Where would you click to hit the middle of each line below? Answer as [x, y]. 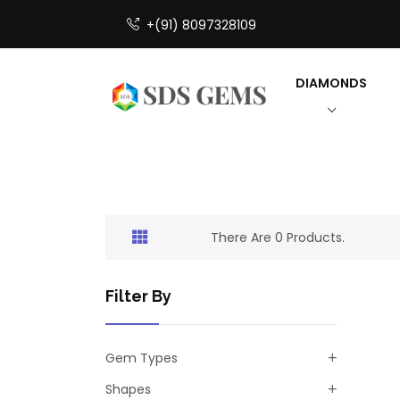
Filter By [138, 296]
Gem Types [142, 358]
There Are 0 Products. [278, 238]
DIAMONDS [332, 83]
